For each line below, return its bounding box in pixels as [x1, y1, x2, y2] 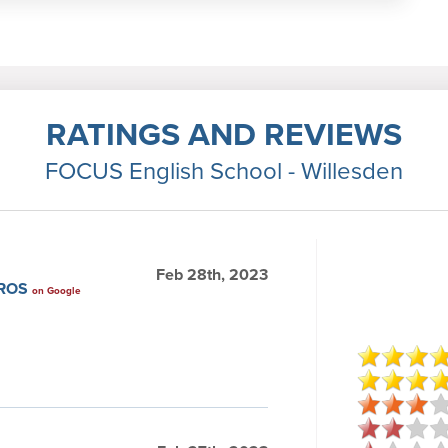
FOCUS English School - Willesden [45, 153, 403, 188]
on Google [32, 283, 81, 298]
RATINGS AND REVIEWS [46, 110, 402, 157]
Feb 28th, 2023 [156, 263, 268, 286]
